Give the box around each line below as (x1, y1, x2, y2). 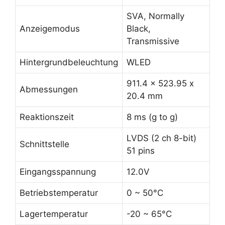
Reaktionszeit (20, 111, 74, 122)
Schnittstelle (20, 139, 69, 149)
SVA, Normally (127, 11, 184, 21)
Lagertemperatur (20, 208, 88, 219)
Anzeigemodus (20, 23, 80, 34)
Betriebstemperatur (20, 187, 98, 198)
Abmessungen (20, 84, 78, 94)
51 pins (127, 145, 155, 156)
